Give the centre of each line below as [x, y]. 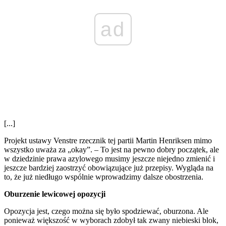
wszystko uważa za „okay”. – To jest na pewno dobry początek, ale [111, 150]
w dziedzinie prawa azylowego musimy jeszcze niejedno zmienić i [109, 159]
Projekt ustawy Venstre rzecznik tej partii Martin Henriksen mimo [108, 141]
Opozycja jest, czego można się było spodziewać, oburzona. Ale [106, 211]
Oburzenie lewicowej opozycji [55, 194]
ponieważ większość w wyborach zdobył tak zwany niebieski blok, [111, 220]
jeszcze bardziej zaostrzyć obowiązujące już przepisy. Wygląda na [109, 168]
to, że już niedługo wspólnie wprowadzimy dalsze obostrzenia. [104, 177]
